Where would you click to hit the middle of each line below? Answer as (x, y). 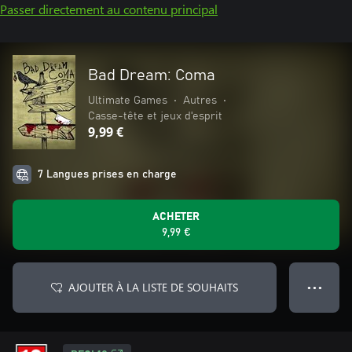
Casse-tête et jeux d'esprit (155, 116)
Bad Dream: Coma (152, 75)
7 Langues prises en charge (107, 174)
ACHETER (176, 217)
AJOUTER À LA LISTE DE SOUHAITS (153, 287)
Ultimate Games (128, 101)
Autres (200, 101)
